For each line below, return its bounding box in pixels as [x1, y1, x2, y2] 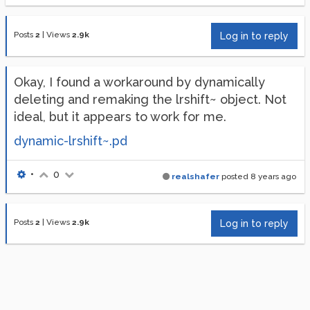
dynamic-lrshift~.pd [14, 134, 127, 148]
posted [219, 172, 250, 181]
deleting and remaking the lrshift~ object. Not [14, 92, 286, 107]
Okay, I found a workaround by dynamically [14, 75, 265, 89]
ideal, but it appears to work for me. [14, 109, 226, 124]
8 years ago [250, 172, 296, 181]
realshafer [172, 172, 219, 181]
